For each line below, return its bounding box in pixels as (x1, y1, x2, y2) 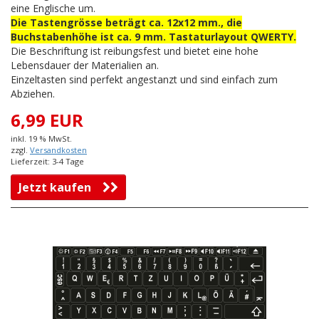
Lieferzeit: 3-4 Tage (11, 156, 84, 167)
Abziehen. (11, 87, 55, 101)
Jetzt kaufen (19, 179, 103, 196)
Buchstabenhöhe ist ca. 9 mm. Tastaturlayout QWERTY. (11, 30, 296, 44)
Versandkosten (30, 145, 87, 156)
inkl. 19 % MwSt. (11, 133, 72, 145)
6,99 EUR (11, 108, 83, 132)
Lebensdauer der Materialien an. (11, 58, 162, 73)
